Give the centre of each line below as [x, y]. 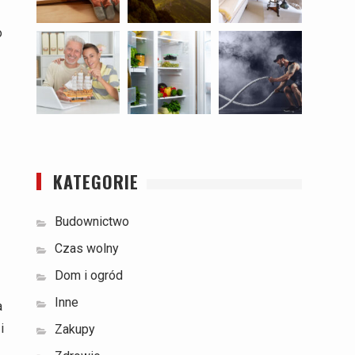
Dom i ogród [89, 275]
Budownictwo [92, 221]
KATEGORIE [96, 181]
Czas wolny [87, 248]
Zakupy [75, 329]
